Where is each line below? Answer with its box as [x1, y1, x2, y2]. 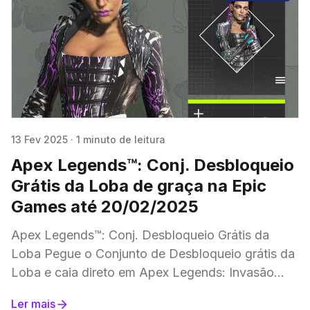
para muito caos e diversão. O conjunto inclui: [11, 283, 272, 298]
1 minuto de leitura [76, 133, 165, 145]
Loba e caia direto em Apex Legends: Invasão [11, 264, 274, 280]
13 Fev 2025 [11, 133, 68, 145]
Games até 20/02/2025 [11, 196, 199, 217]
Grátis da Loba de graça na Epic [11, 175, 266, 196]
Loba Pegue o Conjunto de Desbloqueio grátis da [11, 246, 44, 261]
